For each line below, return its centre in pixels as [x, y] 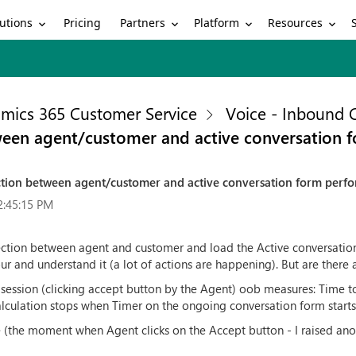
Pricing [83, 23]
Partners [143, 22]
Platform [217, 22]
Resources [296, 22]
